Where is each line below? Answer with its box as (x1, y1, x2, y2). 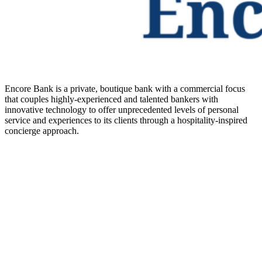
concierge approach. (5, 125, 79, 136)
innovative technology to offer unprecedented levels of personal (5, 104, 239, 115)
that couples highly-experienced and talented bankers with (5, 94, 218, 104)
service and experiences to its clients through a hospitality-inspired (5, 115, 247, 125)
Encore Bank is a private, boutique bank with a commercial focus (5, 83, 245, 94)
